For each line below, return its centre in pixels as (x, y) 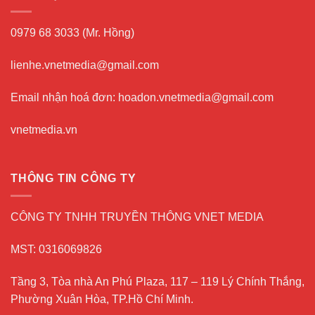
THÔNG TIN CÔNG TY (73, 179)
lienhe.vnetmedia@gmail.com (85, 65)
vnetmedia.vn (44, 129)
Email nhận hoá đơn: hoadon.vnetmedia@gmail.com (142, 97)
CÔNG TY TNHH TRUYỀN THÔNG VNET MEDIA (137, 217)
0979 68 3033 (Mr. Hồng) (72, 33)
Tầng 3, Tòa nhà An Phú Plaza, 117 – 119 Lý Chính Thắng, (157, 281)
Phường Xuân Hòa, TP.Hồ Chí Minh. (102, 299)
